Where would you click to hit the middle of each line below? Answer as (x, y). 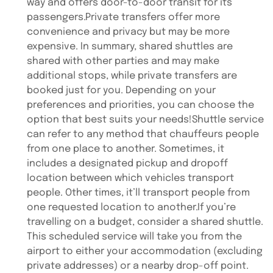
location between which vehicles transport (130, 178)
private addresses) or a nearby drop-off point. (138, 266)
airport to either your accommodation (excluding (145, 251)
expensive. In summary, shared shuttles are (130, 47)
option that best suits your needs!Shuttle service (145, 120)
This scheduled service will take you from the (134, 237)
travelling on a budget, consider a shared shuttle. (145, 222)
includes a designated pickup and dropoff (127, 164)
